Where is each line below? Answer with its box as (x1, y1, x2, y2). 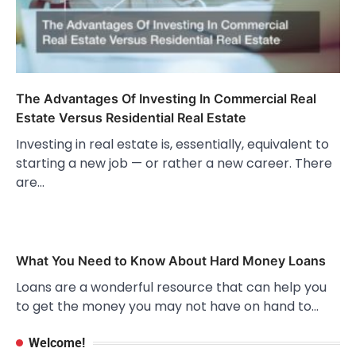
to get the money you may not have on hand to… (16, 297, 319, 316)
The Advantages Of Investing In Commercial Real (16, 91, 316, 107)
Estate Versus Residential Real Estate (16, 110, 246, 126)
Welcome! (29, 335, 85, 351)
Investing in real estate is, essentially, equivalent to (16, 135, 329, 154)
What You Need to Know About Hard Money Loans (16, 253, 326, 269)
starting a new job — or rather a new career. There (16, 154, 332, 173)
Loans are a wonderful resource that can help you (16, 278, 327, 297)
